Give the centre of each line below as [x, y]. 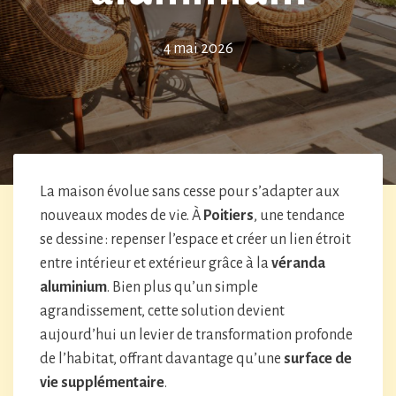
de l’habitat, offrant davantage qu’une [162, 359]
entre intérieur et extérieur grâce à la [156, 263]
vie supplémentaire [102, 383]
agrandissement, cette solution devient [162, 311]
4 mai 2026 [198, 49]
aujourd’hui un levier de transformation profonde [196, 335]
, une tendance [299, 216]
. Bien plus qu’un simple [183, 287]
